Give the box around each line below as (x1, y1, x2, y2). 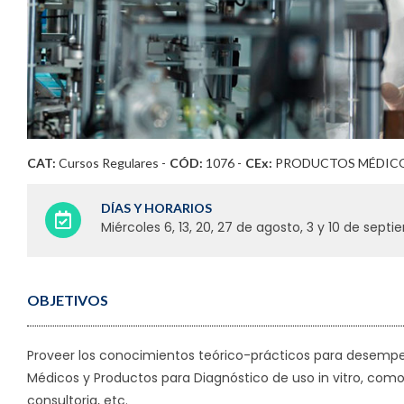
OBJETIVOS (27, 291, 108, 308)
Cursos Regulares (59, 155, 159, 170)
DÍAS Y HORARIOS (100, 200, 212, 216)
